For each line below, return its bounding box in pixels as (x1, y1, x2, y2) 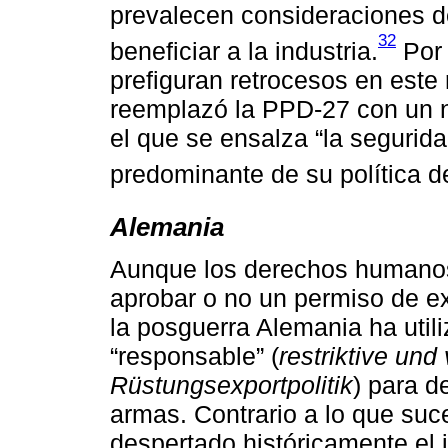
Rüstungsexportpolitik (110, 371, 353, 400)
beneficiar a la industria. (110, 37, 378, 66)
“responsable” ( (110, 342, 279, 371)
